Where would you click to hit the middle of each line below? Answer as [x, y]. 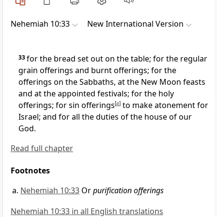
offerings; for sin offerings [67, 105]
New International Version [135, 24]
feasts [193, 82]
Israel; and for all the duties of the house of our [105, 117]
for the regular [179, 59]
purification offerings [128, 191]
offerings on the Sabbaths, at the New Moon [100, 82]
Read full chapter [42, 148]
